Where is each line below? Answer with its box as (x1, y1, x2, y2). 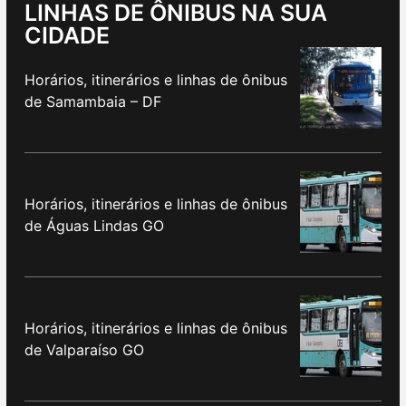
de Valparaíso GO (24, 340, 144, 359)
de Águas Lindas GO (24, 216, 164, 235)
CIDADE (24, 21, 110, 49)
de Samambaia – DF (24, 92, 161, 111)
